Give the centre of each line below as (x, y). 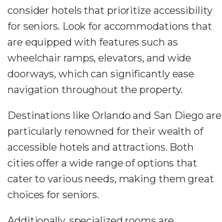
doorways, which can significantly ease (101, 74)
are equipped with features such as (93, 42)
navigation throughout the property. (95, 89)
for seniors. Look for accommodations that (110, 26)
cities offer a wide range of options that (102, 163)
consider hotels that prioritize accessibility (110, 10)
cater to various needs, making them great (111, 179)
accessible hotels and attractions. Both (101, 147)
